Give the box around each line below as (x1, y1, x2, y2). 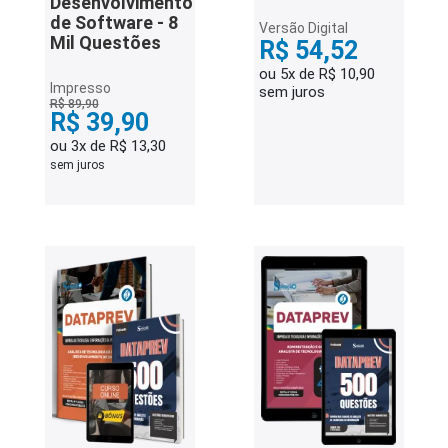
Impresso (49, 80, 111, 96)
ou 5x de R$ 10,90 (258, 65, 375, 83)
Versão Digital (258, 20, 348, 36)
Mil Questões (49, 32, 161, 53)
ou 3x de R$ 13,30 (49, 137, 166, 155)
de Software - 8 (49, 12, 178, 33)
